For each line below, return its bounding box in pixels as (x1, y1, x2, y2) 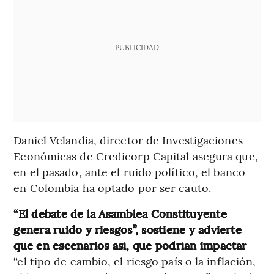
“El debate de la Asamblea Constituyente (13, 206, 227, 221)
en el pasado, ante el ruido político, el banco (13, 164, 245, 180)
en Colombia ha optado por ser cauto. (13, 180, 211, 196)
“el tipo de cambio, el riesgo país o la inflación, (13, 253, 256, 269)
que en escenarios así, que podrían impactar (13, 237, 247, 253)
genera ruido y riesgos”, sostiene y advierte (13, 221, 242, 237)
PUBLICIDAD (114, 42, 159, 53)
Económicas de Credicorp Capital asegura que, (13, 148, 258, 164)
